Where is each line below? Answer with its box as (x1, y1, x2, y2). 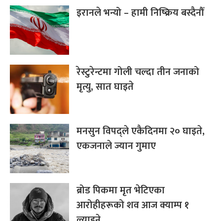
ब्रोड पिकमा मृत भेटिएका (76, 182, 165, 199)
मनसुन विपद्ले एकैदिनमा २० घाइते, (76, 122, 205, 140)
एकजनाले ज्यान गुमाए (76, 137, 156, 154)
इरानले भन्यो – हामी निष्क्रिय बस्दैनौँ (76, 4, 204, 21)
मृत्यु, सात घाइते (76, 78, 134, 95)
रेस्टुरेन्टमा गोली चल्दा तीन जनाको (76, 63, 199, 80)
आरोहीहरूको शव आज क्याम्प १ (76, 196, 189, 214)
